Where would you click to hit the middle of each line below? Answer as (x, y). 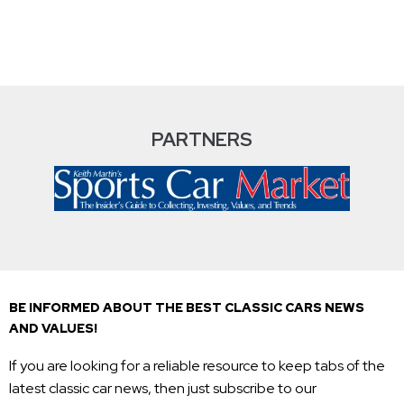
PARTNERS (202, 140)
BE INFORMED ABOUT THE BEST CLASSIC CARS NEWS (187, 308)
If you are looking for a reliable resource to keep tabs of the (197, 366)
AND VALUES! (53, 329)
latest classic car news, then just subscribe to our (163, 389)
